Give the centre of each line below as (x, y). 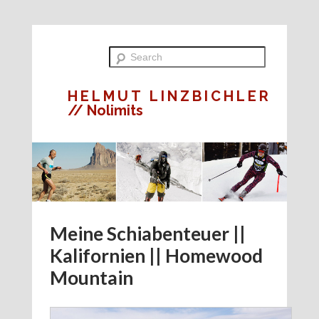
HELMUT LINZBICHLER (169, 96)
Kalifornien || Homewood (156, 255)
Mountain (91, 277)
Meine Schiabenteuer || (147, 233)
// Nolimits (105, 110)
